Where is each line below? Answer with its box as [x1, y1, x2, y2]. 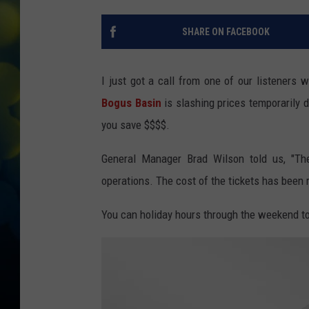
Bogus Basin [101, 96, 161, 110]
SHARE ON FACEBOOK [181, 26, 270, 38]
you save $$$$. [101, 118, 170, 132]
